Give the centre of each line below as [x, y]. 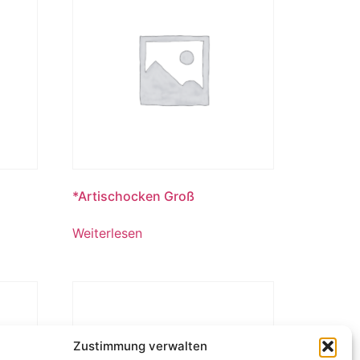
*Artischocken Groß [134, 196]
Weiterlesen [108, 233]
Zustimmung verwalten [141, 346]
